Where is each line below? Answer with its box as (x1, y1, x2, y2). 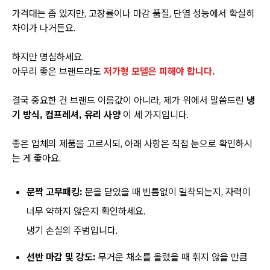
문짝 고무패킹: (27, 186, 83, 198)
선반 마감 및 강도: (27, 251, 96, 263)
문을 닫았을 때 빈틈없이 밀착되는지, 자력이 (83, 186, 251, 198)
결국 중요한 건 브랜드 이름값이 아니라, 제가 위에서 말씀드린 (12, 94, 246, 106)
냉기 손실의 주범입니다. (27, 224, 118, 236)
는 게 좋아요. (12, 152, 61, 164)
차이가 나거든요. (12, 22, 75, 34)
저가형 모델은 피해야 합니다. (104, 65, 215, 77)
